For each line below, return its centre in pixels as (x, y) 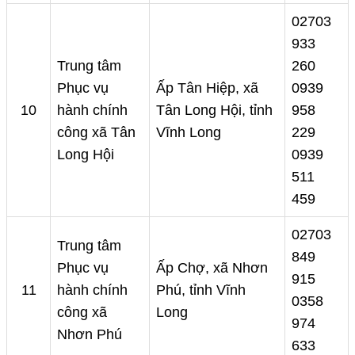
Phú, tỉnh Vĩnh (201, 290)
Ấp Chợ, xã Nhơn (212, 268)
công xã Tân (96, 133)
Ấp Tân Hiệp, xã (207, 88)
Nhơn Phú (90, 335)
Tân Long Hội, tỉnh (214, 111)
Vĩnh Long (189, 133)
